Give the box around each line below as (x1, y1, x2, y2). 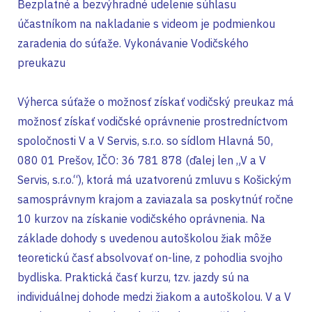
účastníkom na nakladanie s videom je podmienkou (17, 17, 275, 31)
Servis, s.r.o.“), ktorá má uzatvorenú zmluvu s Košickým (17, 173, 291, 187)
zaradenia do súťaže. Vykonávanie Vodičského (17, 36, 249, 50)
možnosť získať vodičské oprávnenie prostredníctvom (17, 114, 288, 128)
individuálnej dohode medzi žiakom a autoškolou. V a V (17, 290, 291, 304)
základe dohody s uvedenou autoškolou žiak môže (17, 231, 272, 245)
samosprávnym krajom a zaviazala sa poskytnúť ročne (17, 192, 293, 206)
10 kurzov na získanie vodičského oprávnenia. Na (17, 212, 265, 226)
